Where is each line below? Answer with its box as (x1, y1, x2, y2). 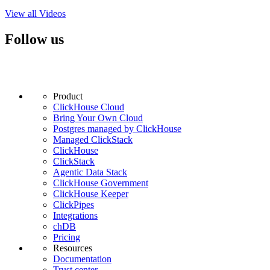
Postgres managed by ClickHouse (53, 124, 181, 134)
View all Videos (5, 8, 66, 19)
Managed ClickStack (53, 134, 133, 145)
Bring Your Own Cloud (53, 113, 143, 124)
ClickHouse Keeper (53, 189, 128, 199)
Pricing (53, 232, 80, 243)
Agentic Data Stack (53, 167, 127, 178)
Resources (53, 243, 92, 254)
